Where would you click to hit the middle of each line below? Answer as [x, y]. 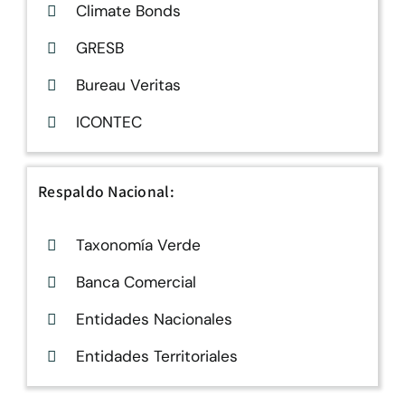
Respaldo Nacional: [106, 191]
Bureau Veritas [128, 85]
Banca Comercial [136, 282]
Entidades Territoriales [156, 357]
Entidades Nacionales [154, 319]
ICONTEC [108, 122]
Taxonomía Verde [138, 245]
